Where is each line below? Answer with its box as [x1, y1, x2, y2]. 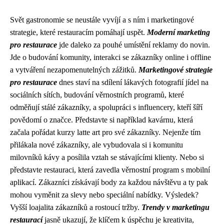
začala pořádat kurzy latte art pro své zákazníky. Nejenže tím [10, 128, 200, 136]
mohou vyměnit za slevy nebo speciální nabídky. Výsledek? [10, 190, 198, 199]
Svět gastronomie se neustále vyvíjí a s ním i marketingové [10, 15, 194, 24]
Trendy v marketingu [141, 203, 209, 211]
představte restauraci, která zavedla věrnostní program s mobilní [10, 165, 210, 174]
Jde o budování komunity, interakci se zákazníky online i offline [10, 53, 211, 61]
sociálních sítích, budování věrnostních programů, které [10, 90, 184, 99]
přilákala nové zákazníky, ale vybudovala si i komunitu [10, 140, 183, 149]
